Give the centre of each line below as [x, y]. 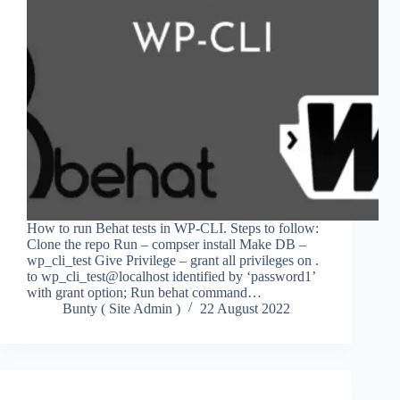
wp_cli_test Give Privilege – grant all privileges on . [173, 261]
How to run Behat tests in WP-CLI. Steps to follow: [173, 229]
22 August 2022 [245, 309]
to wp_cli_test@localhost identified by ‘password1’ [171, 277]
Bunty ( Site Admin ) [121, 309]
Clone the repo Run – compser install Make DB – [167, 245]
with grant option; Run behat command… [144, 293]
